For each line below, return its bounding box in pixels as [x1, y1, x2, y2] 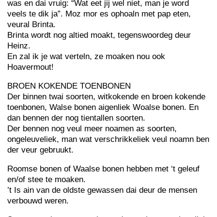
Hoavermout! [7, 62, 54, 72]
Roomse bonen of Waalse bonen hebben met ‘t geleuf [7, 164, 200, 173]
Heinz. [7, 41, 31, 50]
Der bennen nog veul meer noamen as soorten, [7, 124, 177, 133]
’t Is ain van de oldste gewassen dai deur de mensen [7, 186, 197, 195]
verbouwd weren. [7, 196, 69, 205]
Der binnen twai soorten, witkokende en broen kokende [7, 92, 205, 101]
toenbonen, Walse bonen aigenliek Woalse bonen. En [7, 103, 199, 112]
